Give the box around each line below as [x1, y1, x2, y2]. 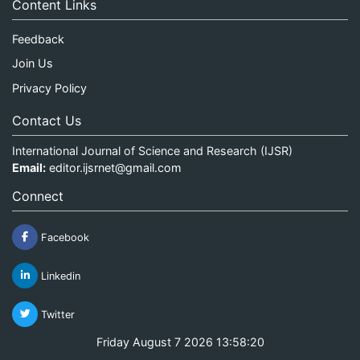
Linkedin [38, 269, 80, 282]
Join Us [12, 56, 53, 71]
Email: [12, 160, 46, 174]
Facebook [38, 231, 89, 243]
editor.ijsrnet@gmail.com [49, 160, 182, 174]
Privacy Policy [12, 80, 87, 95]
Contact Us [12, 112, 81, 129]
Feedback [12, 31, 64, 46]
